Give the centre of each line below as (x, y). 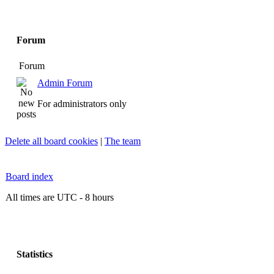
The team (123, 141)
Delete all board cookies (51, 141)
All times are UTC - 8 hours (60, 197)
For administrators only (82, 104)
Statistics (35, 254)
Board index (29, 176)
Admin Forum (65, 83)
